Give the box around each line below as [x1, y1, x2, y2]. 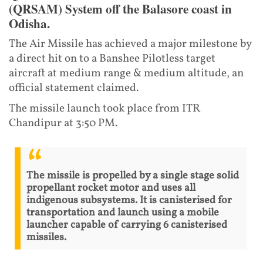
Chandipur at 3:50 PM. [9, 115, 117, 131]
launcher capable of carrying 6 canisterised [26, 218, 227, 233]
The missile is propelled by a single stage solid [26, 168, 239, 184]
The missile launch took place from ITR [9, 100, 200, 116]
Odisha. [9, 14, 50, 32]
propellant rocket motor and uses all [26, 181, 195, 196]
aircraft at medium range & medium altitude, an [9, 65, 244, 81]
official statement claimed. [9, 80, 139, 96]
